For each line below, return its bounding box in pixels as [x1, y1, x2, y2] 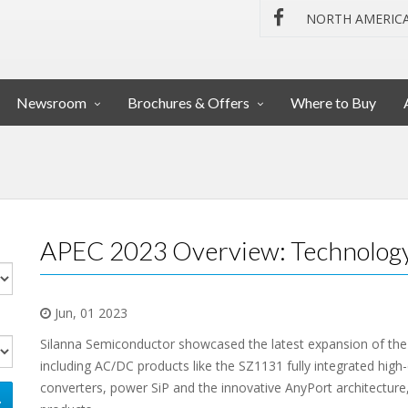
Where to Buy [291, 94, 376, 111]
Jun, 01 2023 [51, 304, 127, 321]
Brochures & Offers [127, 94, 250, 111]
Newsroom [16, 94, 87, 111]
